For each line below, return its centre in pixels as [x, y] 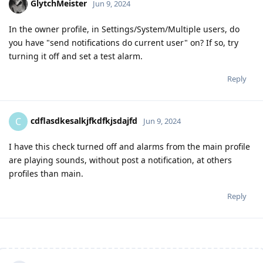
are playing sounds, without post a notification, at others [120, 160]
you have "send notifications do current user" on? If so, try [124, 42]
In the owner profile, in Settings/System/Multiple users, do [124, 29]
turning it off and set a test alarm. [76, 56]
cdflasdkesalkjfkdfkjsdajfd [84, 120]
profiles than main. [46, 173]
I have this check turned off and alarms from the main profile [129, 146]
